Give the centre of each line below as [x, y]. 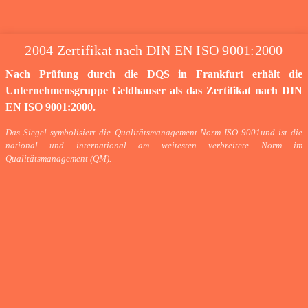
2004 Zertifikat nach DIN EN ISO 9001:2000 [154, 50]
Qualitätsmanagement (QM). [58, 158]
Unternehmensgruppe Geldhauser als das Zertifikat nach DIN [154, 90]
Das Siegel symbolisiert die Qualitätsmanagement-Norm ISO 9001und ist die [154, 132]
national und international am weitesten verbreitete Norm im [154, 145]
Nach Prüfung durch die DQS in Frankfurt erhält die [154, 74]
